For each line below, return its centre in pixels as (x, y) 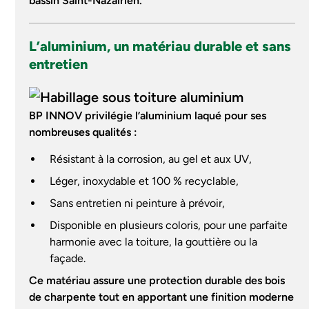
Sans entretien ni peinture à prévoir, (137, 203)
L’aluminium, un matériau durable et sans (160, 46)
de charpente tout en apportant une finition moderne (162, 297)
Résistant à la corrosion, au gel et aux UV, (150, 159)
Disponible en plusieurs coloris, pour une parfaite (168, 225)
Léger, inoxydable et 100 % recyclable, (144, 181)
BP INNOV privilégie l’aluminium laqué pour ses (148, 116)
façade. (67, 258)
